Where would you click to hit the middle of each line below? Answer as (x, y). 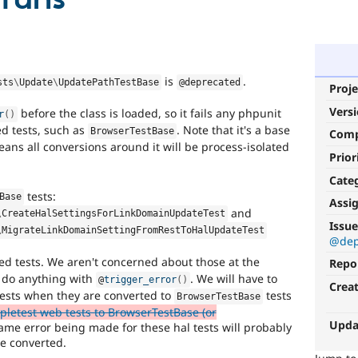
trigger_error (141, 279)
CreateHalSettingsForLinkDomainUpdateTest (114, 214)
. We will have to (234, 278)
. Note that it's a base (234, 130)
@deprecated (210, 82)
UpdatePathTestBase (109, 82)
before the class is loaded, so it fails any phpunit (150, 113)
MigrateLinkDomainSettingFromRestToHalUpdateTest (133, 231)
